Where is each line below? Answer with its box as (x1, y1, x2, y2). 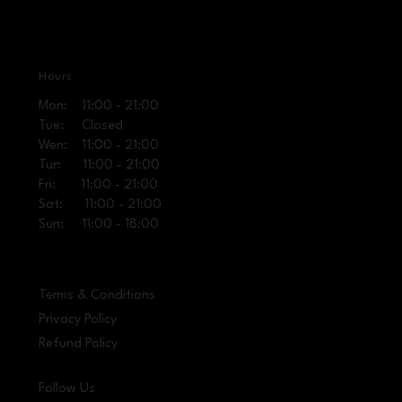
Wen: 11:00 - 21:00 (39, 139, 160, 153)
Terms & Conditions (39, 289, 155, 302)
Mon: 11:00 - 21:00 (39, 100, 160, 113)
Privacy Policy (39, 312, 117, 327)
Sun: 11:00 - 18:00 (39, 218, 160, 232)
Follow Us (39, 381, 96, 396)
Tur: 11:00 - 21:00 (39, 159, 161, 172)
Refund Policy (39, 336, 118, 351)
